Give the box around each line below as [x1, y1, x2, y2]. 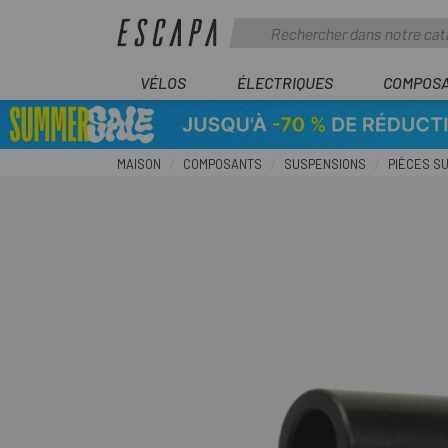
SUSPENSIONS [284, 156, 366, 172]
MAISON [117, 156, 161, 172]
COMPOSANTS [183, 156, 262, 172]
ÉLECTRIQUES [236, 73, 333, 92]
